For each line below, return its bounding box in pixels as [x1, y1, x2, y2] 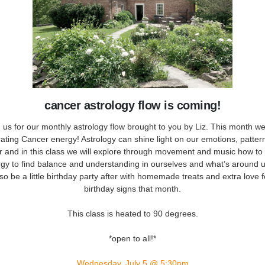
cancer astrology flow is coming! [44, 99, 221, 112]
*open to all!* [109, 234, 156, 243]
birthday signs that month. [84, 184, 181, 193]
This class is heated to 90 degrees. [67, 209, 198, 218]
